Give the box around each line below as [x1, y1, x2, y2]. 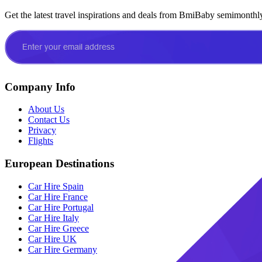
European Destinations [5, 157, 114, 170]
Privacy [28, 125, 56, 136]
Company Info [5, 80, 75, 93]
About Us [28, 104, 64, 115]
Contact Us [28, 115, 70, 125]
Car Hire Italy [28, 212, 79, 223]
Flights [28, 136, 53, 146]
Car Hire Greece [28, 223, 89, 233]
